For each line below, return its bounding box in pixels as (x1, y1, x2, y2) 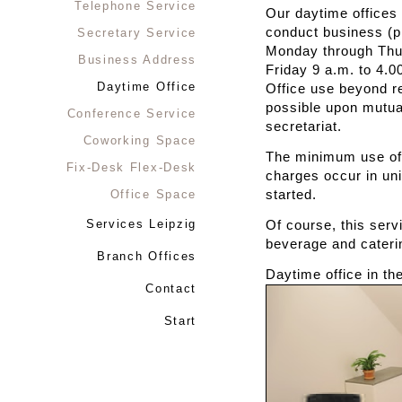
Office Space (109, 188, 197, 201)
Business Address (77, 53, 197, 66)
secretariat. (266, 119, 342, 134)
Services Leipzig (85, 217, 197, 231)
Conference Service (66, 107, 197, 120)
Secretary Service (77, 26, 197, 39)
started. (266, 188, 317, 202)
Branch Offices (97, 249, 197, 263)
